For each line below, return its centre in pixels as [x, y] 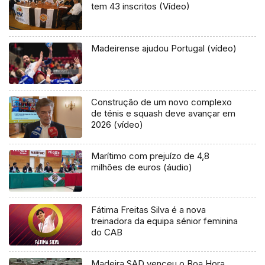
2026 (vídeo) [117, 125]
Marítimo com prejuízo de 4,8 [151, 156]
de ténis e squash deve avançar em [164, 114]
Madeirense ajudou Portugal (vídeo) [164, 49]
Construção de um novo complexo [162, 102]
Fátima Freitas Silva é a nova [149, 210]
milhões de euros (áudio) [142, 167]
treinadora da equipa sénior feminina [165, 221]
